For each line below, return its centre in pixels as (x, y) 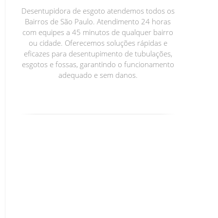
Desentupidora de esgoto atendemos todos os (98, 10)
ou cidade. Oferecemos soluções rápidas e (98, 43)
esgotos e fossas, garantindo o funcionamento (98, 64)
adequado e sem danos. (98, 75)
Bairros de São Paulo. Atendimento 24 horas (98, 21)
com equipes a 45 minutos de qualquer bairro (98, 32)
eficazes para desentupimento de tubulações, (98, 53)
